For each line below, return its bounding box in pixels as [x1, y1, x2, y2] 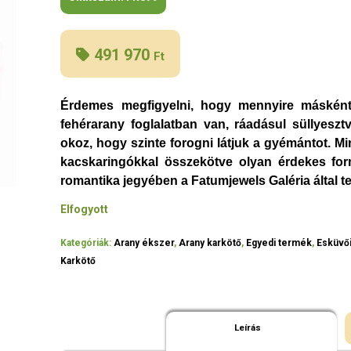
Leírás [233, 322, 261, 334]
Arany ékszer [114, 237, 175, 249]
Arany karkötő [179, 237, 242, 249]
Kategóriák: [60, 237, 114, 249]
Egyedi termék [246, 237, 313, 249]
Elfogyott [60, 203, 109, 216]
